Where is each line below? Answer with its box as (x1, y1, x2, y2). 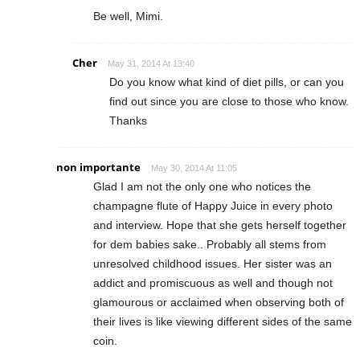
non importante (56, 159, 141, 174)
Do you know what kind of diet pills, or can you (109, 75, 344, 88)
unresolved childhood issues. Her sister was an (93, 256, 332, 270)
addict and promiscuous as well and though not (93, 276, 333, 289)
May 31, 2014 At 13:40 (108, 58, 194, 68)
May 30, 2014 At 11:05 (151, 162, 237, 173)
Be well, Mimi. (93, 9, 163, 22)
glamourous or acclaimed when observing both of (93, 295, 344, 309)
